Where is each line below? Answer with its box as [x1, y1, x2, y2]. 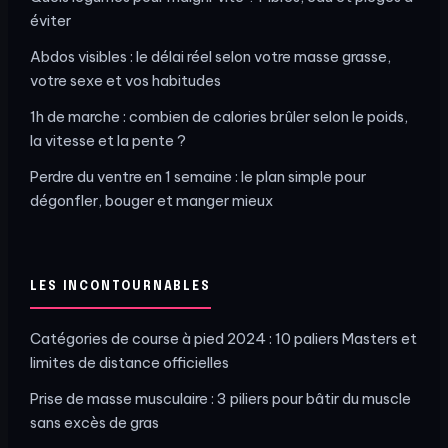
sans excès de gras [30, 412, 159, 432]
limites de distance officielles [30, 352, 229, 372]
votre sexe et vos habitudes [30, 70, 221, 90]
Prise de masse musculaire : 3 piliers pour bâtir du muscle [30, 388, 411, 408]
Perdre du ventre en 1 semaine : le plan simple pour [30, 166, 366, 186]
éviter [30, 10, 71, 30]
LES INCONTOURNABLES [30, 280, 211, 293]
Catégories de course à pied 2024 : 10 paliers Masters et [30, 328, 417, 348]
